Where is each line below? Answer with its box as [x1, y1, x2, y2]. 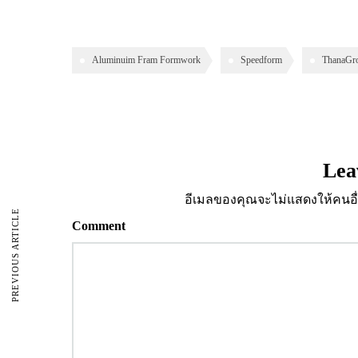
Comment [72, 219, 125, 233]
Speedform [241, 54, 282, 66]
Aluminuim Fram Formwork [92, 54, 201, 66]
